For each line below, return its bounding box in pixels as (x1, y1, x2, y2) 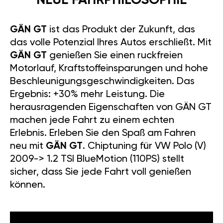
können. (10, 180, 45, 191)
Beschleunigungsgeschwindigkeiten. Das (10, 77, 195, 87)
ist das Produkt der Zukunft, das (47, 25, 195, 35)
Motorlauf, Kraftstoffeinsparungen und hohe (10, 64, 208, 74)
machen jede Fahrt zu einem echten (10, 115, 174, 126)
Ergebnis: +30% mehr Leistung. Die (10, 90, 165, 100)
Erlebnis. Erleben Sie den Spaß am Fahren (10, 128, 196, 139)
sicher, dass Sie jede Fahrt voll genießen (10, 167, 191, 178)
